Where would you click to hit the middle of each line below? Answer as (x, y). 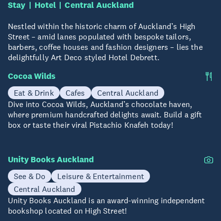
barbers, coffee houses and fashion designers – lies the (105, 47)
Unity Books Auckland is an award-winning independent (107, 200)
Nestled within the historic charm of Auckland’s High (102, 26)
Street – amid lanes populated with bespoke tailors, (100, 36)
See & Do (30, 176)
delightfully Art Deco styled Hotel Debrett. (84, 57)
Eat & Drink (34, 92)
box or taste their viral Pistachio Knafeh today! (91, 125)
